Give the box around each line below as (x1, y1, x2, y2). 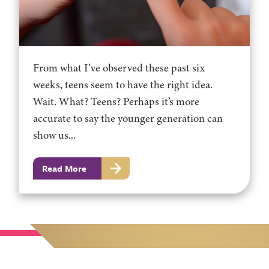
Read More (41, 163, 86, 174)
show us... (33, 127, 76, 144)
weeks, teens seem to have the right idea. (33, 77, 213, 93)
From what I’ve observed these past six (33, 60, 205, 76)
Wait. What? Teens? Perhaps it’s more (33, 94, 200, 110)
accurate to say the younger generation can (33, 110, 223, 127)
